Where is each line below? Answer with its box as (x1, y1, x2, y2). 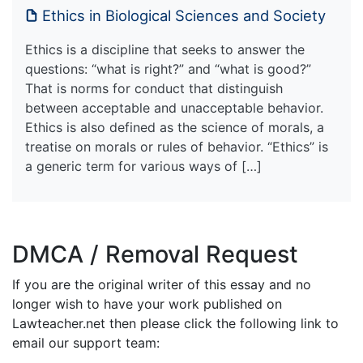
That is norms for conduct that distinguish (25, 80, 283, 97)
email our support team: (12, 335, 160, 352)
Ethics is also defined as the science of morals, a (25, 119, 324, 136)
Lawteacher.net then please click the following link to (12, 315, 339, 332)
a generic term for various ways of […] (25, 158, 262, 175)
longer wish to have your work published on (12, 296, 282, 313)
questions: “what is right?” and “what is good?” (25, 61, 311, 78)
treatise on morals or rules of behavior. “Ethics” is (25, 139, 328, 156)
